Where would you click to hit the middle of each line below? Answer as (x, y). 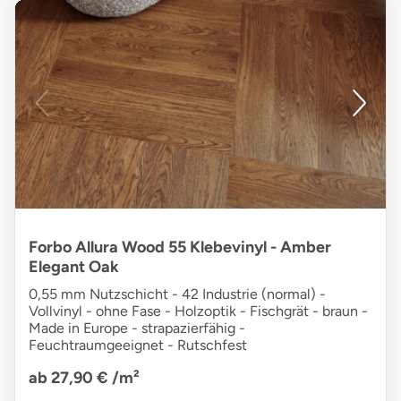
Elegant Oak (74, 267)
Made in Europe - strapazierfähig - (137, 328)
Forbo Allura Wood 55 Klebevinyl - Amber (180, 247)
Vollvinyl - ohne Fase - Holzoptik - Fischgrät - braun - (198, 311)
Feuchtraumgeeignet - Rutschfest (138, 346)
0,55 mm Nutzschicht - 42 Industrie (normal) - (177, 294)
